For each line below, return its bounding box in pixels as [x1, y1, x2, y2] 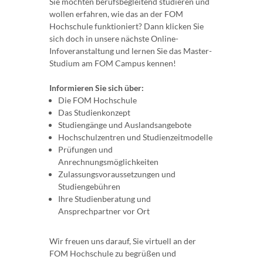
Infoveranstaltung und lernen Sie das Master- [49, 46, 212, 56]
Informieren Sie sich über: [49, 83, 144, 93]
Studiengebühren [58, 181, 120, 191]
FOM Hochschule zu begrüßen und [49, 248, 176, 258]
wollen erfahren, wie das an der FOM [49, 9, 183, 19]
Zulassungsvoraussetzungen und [58, 169, 176, 179]
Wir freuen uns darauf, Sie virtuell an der [49, 236, 196, 246]
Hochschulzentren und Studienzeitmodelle [58, 132, 213, 142]
